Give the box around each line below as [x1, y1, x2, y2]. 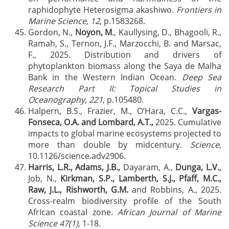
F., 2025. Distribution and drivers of [28, 49, 221, 60]
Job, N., [28, 173, 61, 184]
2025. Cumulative [153, 117, 221, 128]
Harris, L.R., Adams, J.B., [28, 162, 121, 173]
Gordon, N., [28, 27, 75, 38]
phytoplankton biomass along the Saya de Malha [28, 60, 221, 72]
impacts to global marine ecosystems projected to [28, 128, 221, 139]
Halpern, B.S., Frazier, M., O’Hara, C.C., [28, 105, 192, 117]
